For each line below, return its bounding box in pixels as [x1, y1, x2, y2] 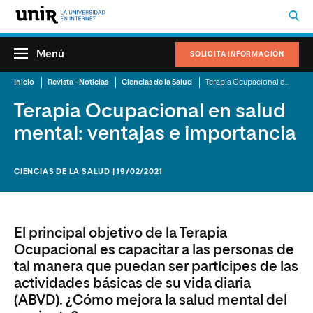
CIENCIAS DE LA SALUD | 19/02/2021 [14, 168, 163, 175]
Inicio [14, 78, 34, 86]
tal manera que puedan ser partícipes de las [14, 260, 298, 274]
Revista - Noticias [48, 78, 108, 86]
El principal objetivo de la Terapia [14, 226, 227, 240]
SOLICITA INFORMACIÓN [190, 51, 284, 58]
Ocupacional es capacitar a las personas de [14, 243, 294, 257]
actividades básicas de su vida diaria [14, 277, 251, 291]
